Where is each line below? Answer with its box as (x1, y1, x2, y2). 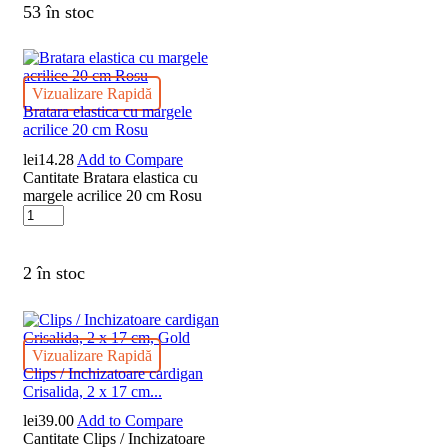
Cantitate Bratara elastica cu (23, 168, 198, 186)
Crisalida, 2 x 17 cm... (23, 382, 162, 400)
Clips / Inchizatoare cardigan (23, 364, 203, 382)
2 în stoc (23, 262, 85, 283)
